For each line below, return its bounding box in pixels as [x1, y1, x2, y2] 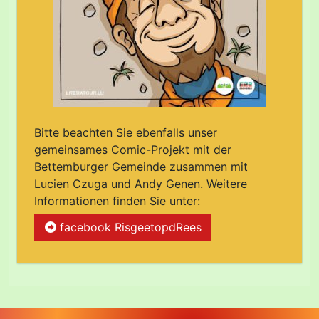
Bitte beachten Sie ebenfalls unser [34, 125, 217, 140]
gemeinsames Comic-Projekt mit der [34, 142, 231, 157]
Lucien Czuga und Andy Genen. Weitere [34, 176, 247, 191]
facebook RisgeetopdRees [56, 220, 202, 235]
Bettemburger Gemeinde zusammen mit [34, 159, 248, 174]
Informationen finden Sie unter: [34, 193, 200, 208]
